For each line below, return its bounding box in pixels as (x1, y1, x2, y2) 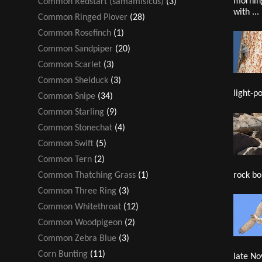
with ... (233, 7, 259, 17)
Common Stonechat (38, 123, 112, 133)
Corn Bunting (38, 249, 88, 259)
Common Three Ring (38, 186, 116, 196)
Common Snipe (38, 91, 95, 101)
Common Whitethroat (38, 202, 121, 212)
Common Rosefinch (38, 28, 111, 38)
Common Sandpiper (38, 44, 113, 54)
